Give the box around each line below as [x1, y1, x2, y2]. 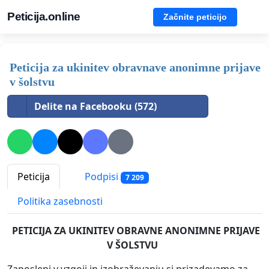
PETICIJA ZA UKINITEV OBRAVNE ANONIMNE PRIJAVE [11, 224, 260, 238]
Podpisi [82, 170, 121, 184]
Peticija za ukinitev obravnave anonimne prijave [10, 61, 261, 74]
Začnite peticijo [163, 11, 227, 22]
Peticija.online [7, 10, 80, 23]
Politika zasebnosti [17, 195, 103, 208]
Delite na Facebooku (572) [34, 100, 157, 113]
